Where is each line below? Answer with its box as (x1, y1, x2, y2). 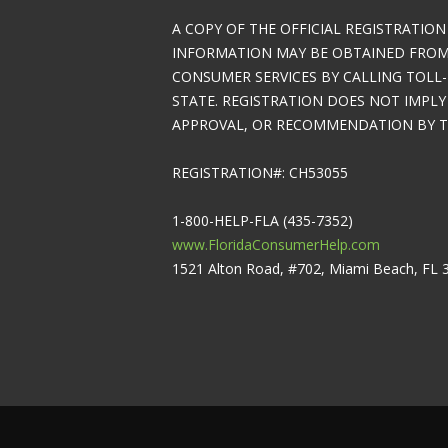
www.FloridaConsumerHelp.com (172, 234, 380, 254)
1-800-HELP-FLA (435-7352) (172, 210, 353, 230)
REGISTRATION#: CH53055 (172, 162, 348, 182)
